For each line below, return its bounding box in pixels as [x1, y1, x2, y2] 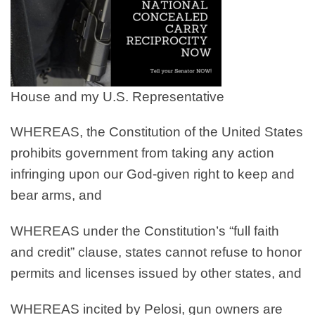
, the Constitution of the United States [79, 124, 303, 140]
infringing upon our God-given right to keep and [11, 167, 295, 182]
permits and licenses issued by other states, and [11, 266, 302, 281]
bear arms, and [11, 188, 102, 203]
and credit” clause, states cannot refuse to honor [11, 245, 302, 260]
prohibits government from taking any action [11, 146, 274, 161]
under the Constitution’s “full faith [79, 224, 279, 239]
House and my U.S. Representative [11, 89, 224, 104]
